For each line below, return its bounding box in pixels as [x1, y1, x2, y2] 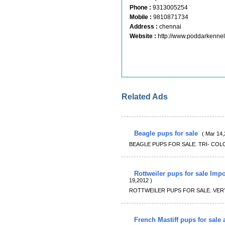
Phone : [130, 4, 151, 11]
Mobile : [130, 14, 152, 21]
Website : [130, 33, 156, 40]
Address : [130, 23, 158, 30]
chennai [159, 23, 181, 30]
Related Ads [122, 92, 168, 101]
